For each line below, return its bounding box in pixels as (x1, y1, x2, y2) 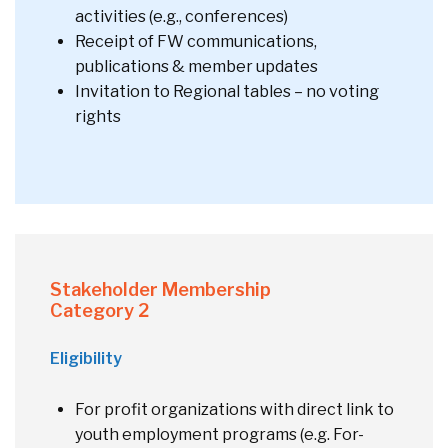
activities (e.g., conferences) (75, 6, 290, 26)
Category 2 (50, 299, 151, 321)
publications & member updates (75, 56, 320, 76)
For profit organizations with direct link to (75, 399, 394, 419)
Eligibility (50, 348, 122, 368)
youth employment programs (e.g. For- (75, 424, 364, 444)
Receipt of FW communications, (75, 31, 317, 51)
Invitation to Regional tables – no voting (75, 81, 379, 101)
